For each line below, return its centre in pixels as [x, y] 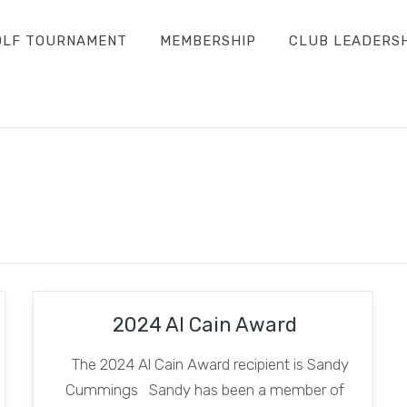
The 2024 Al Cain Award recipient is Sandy [205, 364]
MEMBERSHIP [208, 41]
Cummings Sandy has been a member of [205, 390]
